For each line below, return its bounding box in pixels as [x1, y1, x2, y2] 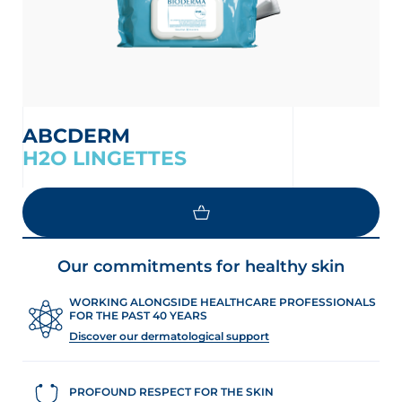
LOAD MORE [10, 255, 80, 268]
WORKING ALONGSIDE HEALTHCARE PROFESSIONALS [69, 295, 376, 309]
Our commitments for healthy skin [57, 257, 345, 276]
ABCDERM [38, 124, 130, 148]
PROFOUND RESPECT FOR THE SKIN [69, 384, 274, 398]
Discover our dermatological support [69, 329, 269, 343]
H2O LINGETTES [22, 146, 187, 170]
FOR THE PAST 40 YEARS [69, 309, 207, 322]
